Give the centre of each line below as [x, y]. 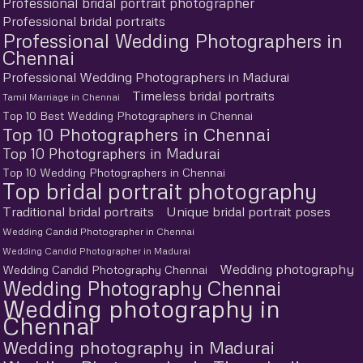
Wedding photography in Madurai [139, 347]
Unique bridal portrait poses [248, 211]
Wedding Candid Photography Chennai [105, 269]
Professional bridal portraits [84, 21]
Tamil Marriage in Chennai [61, 96]
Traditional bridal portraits [78, 211]
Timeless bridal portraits [203, 95]
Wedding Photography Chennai [142, 288]
